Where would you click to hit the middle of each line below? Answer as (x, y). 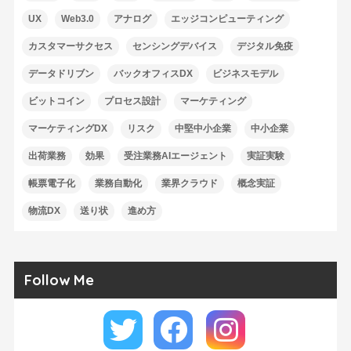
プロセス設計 (132, 101)
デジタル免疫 (264, 47)
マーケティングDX (67, 129)
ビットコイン (56, 101)
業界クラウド (189, 184)
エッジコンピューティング (227, 19)
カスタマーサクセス (70, 47)
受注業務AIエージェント (175, 156)
